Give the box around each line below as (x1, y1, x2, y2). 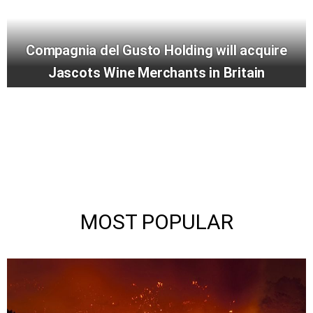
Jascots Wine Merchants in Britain (48, 64, 265, 81)
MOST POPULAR (80, 209, 233, 234)
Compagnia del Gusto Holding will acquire (26, 41, 287, 59)
